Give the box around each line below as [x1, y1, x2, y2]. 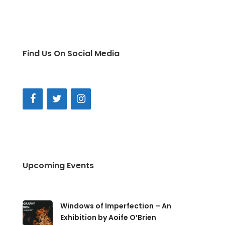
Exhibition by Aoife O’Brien [60, 212, 156, 222]
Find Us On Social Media [23, 48, 120, 59]
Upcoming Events [23, 160, 94, 171]
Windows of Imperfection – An [60, 201, 171, 211]
